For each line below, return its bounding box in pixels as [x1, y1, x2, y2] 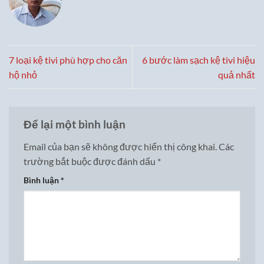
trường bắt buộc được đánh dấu [24, 155, 157, 167]
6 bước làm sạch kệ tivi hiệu [142, 54, 255, 66]
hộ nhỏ [9, 69, 37, 81]
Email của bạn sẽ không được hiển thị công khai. [24, 140, 217, 152]
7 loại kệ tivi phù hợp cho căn [9, 54, 127, 66]
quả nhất [218, 69, 255, 81]
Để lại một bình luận [24, 117, 128, 131]
